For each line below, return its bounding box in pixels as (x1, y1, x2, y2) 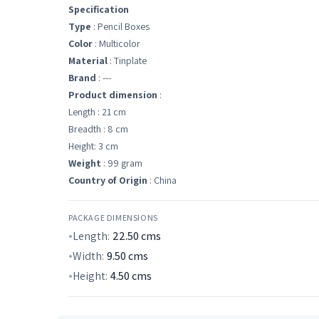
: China (147, 174, 177, 187)
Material (68, 54, 108, 67)
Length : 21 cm (68, 105, 126, 118)
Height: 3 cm (68, 140, 118, 152)
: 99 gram (101, 157, 142, 169)
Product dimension (68, 88, 157, 101)
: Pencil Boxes (91, 20, 150, 33)
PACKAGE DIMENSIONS (68, 212, 158, 223)
